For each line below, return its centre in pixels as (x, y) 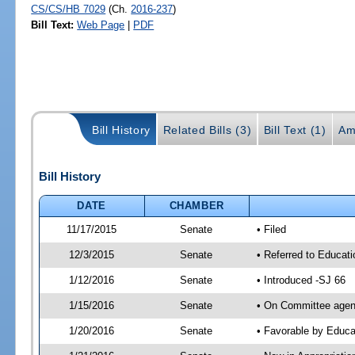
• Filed (271, 229)
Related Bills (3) (207, 130)
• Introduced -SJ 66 (301, 280)
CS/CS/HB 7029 (69, 9)
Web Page (101, 25)
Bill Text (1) (295, 130)
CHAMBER (197, 205)
